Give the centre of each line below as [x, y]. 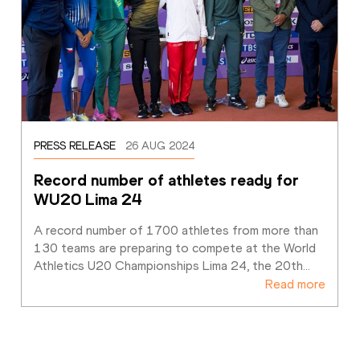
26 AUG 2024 [160, 146]
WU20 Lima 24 [88, 200]
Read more [296, 284]
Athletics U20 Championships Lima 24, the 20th [168, 266]
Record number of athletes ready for [166, 180]
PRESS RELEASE [74, 146]
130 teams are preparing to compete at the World [174, 248]
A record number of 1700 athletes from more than [176, 231]
